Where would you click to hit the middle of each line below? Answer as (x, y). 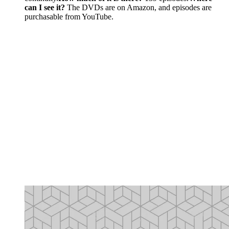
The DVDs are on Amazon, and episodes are (138, 8)
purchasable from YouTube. (69, 17)
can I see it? (45, 8)
